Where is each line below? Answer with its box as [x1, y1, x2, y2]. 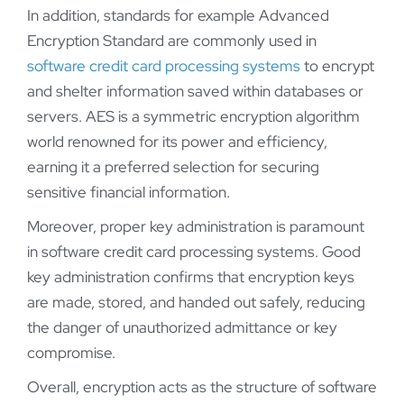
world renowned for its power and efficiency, [27, 132, 327, 152]
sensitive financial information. [27, 182, 230, 203]
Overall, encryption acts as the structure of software [27, 377, 377, 398]
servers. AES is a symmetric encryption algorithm [27, 106, 360, 127]
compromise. [27, 343, 115, 363]
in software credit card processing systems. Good [27, 242, 361, 262]
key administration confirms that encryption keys [27, 267, 354, 288]
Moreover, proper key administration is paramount [27, 216, 364, 237]
